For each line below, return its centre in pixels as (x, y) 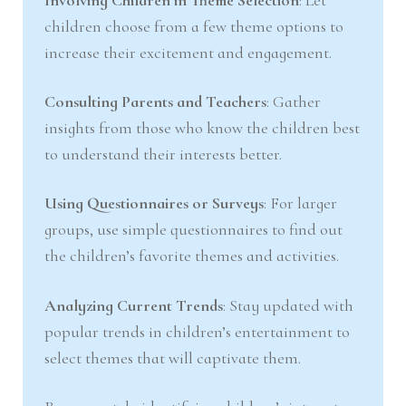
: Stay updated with (289, 305)
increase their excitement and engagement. (188, 52)
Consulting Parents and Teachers (156, 102)
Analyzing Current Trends (134, 305)
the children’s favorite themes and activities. (192, 256)
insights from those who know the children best (203, 128)
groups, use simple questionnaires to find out (194, 230)
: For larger (301, 203)
